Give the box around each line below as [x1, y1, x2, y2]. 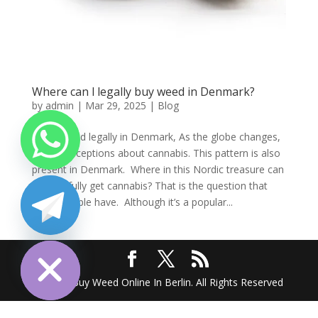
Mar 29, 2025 [84, 99, 146, 113]
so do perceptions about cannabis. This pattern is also [31, 146, 280, 160]
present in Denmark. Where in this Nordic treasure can [31, 163, 284, 177]
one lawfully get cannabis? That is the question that [31, 179, 268, 193]
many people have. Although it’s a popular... [31, 195, 233, 209]
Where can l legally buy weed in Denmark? [31, 84, 255, 100]
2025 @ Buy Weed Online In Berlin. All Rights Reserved [34, 275, 284, 290]
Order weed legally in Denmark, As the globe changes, [31, 130, 280, 144]
